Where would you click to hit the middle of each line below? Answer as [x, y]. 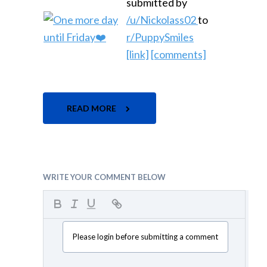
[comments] [178, 54]
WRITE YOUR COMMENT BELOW [104, 177]
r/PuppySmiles [160, 37]
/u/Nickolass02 [162, 19]
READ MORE [92, 108]
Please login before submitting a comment [146, 237]
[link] [138, 54]
